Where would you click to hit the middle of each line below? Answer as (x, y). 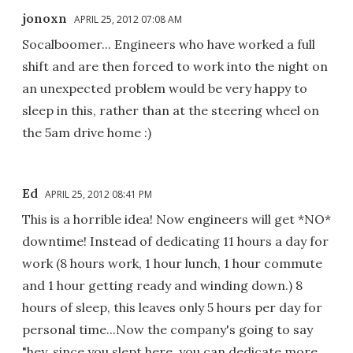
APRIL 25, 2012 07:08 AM (128, 20)
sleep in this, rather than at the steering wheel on (171, 111)
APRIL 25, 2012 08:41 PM (98, 195)
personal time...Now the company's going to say (167, 330)
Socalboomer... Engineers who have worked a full (169, 45)
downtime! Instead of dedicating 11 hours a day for (175, 242)
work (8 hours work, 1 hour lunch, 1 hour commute (172, 264)
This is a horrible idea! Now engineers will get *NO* (176, 219)
